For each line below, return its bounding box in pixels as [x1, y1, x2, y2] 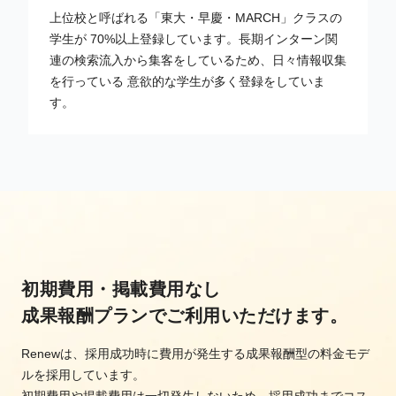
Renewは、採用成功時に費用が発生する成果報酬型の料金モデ [21, 346, 369, 361]
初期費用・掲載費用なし [21, 278, 221, 299]
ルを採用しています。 [21, 367, 145, 382]
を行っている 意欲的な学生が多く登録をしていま [49, 73, 325, 88]
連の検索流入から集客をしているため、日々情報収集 [49, 52, 346, 67]
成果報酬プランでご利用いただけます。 [21, 305, 347, 325]
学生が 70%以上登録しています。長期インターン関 [49, 31, 338, 46]
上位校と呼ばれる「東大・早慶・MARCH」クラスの [49, 10, 342, 25]
